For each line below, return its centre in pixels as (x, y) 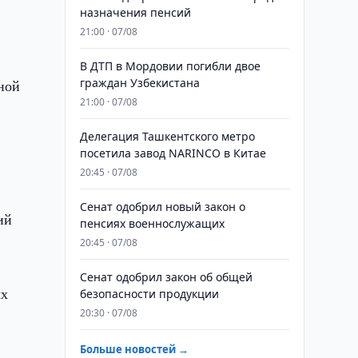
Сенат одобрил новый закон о (162, 207)
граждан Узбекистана (139, 83)
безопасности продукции (149, 294)
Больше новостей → (134, 349)
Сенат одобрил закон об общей (166, 277)
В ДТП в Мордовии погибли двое (170, 66)
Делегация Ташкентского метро (167, 136)
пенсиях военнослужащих (152, 223)
